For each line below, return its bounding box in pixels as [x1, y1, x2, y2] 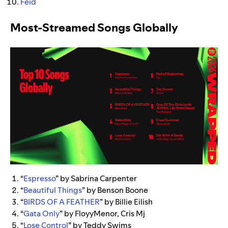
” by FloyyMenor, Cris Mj [60, 208, 147, 219]
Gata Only [23, 208, 60, 219]
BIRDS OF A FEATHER [23, 196, 100, 207]
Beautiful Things [23, 184, 82, 195]
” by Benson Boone [82, 184, 148, 195]
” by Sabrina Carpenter [55, 173, 137, 184]
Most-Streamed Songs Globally [10, 20, 178, 36]
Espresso [23, 173, 55, 184]
